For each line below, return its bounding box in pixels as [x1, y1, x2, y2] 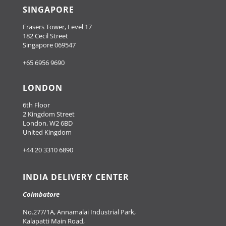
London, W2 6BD [23, 118, 73, 128]
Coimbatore [23, 189, 60, 199]
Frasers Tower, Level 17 [23, 22, 92, 31]
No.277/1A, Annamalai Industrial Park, [23, 207, 136, 216]
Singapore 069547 [23, 40, 76, 49]
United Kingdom [23, 127, 72, 137]
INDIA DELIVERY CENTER [23, 171, 129, 183]
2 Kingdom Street [23, 109, 75, 119]
